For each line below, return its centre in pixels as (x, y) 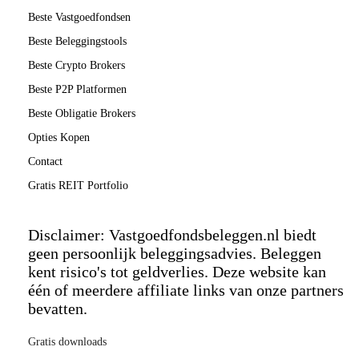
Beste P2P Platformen (77, 89)
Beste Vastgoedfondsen (79, 17)
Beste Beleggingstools (77, 41)
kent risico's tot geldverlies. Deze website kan (177, 271)
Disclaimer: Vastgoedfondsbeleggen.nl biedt (172, 234)
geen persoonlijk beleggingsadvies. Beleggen (175, 253)
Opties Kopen (59, 137)
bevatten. (58, 308)
